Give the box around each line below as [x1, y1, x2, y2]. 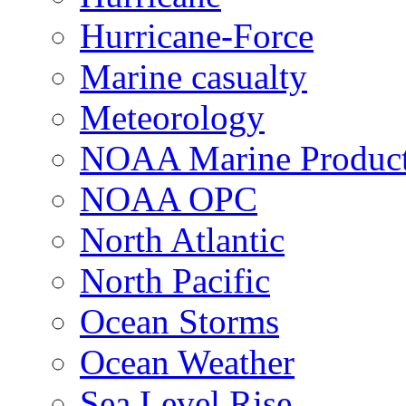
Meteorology [80, 97, 265, 137]
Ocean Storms [80, 301, 279, 341]
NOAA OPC [80, 179, 257, 218]
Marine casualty [80, 56, 307, 96]
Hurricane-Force [80, 15, 314, 55]
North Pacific [80, 260, 270, 300]
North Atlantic [80, 219, 285, 259]
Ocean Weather [80, 342, 295, 382]
